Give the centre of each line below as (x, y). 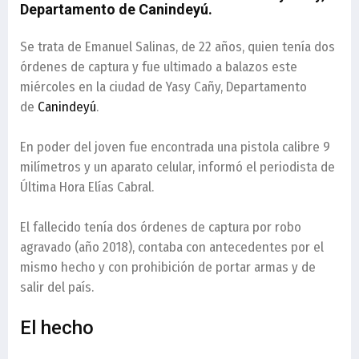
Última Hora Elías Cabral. (87, 187)
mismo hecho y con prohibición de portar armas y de (168, 267)
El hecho (57, 328)
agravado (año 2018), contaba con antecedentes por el (172, 247)
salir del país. (57, 287)
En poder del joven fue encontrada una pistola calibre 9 (175, 147)
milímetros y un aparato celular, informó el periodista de (177, 167)
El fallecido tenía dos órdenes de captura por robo (161, 227)
